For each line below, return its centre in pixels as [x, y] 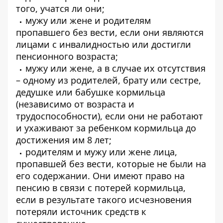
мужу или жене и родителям [88, 20]
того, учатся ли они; [60, 8]
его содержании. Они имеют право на [100, 176]
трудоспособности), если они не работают [110, 116]
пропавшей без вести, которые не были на [111, 164]
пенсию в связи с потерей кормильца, [101, 188]
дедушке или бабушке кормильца [91, 92]
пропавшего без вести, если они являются [110, 32]
